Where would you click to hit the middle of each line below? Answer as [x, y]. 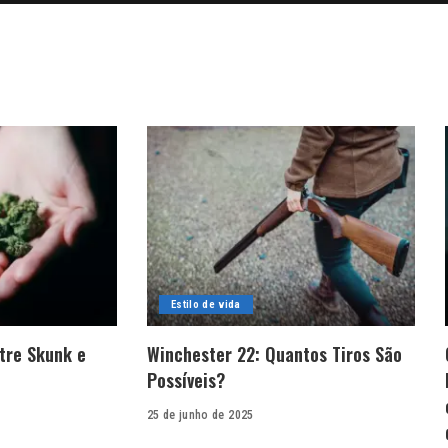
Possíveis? [186, 380]
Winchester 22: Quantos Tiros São [274, 354]
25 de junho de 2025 [200, 415]
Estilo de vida [206, 305]
